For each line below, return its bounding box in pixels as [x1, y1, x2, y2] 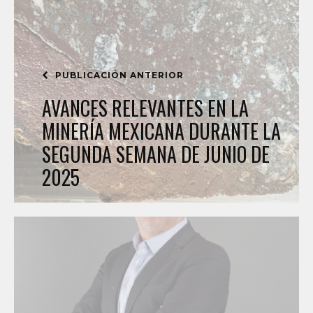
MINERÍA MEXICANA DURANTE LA [42, 117, 281, 145]
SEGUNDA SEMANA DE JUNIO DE [42, 140, 270, 168]
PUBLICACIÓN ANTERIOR [52, 70, 184, 80]
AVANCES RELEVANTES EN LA [42, 94, 249, 122]
